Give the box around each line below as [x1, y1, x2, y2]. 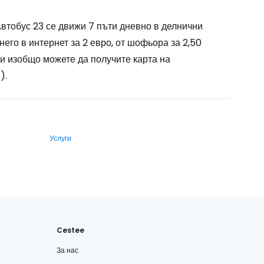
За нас [57, 245, 78, 255]
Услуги [49, 133, 71, 143]
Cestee [57, 225, 84, 235]
